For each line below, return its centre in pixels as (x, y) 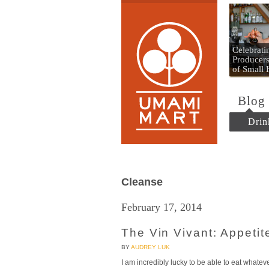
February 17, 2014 (162, 207)
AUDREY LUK (150, 247)
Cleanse (142, 182)
